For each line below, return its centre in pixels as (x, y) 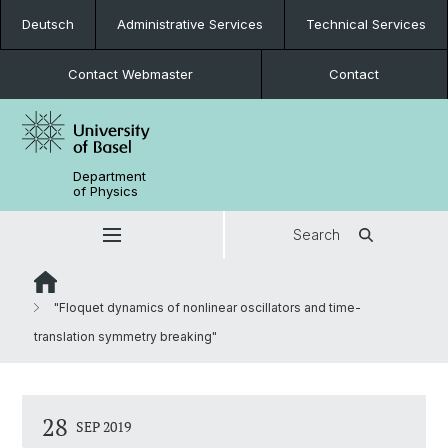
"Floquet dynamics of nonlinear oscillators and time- (206, 307)
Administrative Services (190, 24)
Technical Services (366, 24)
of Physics (106, 191)
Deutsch (48, 24)
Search (316, 234)
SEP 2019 (103, 426)
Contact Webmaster (130, 74)
